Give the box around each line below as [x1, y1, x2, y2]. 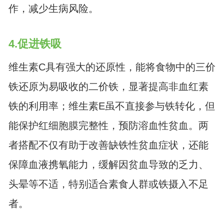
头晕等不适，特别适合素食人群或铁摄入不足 [8, 178, 208, 189]
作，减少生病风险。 [8, 3, 98, 14]
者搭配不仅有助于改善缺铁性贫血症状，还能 [8, 139, 208, 150]
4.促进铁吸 [8, 37, 61, 50]
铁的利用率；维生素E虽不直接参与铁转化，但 [8, 100, 215, 111]
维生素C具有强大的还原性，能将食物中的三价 [8, 61, 215, 72]
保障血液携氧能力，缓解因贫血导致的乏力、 [8, 158, 208, 170]
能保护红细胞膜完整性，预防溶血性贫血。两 [8, 119, 208, 131]
